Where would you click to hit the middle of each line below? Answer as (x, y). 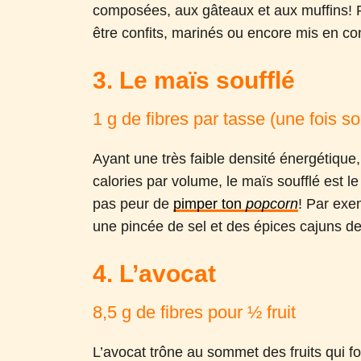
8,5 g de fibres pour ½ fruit (195, 312)
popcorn (272, 204)
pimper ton (210, 204)
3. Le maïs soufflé (194, 80)
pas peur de (131, 204)
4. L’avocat (155, 274)
